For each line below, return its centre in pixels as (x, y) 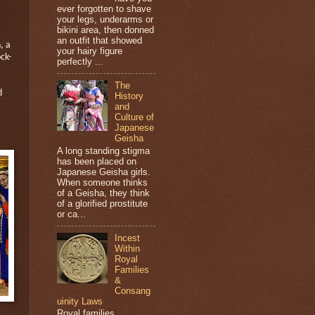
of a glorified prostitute (102, 203)
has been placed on (97, 161)
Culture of (135, 117)
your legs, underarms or (105, 20)
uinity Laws (80, 301)
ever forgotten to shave (104, 9)
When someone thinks (102, 182)
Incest (128, 238)
